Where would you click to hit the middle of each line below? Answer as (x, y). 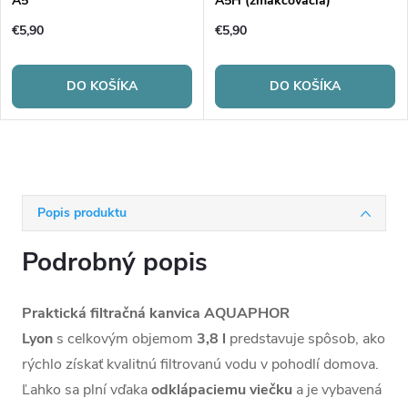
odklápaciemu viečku (222, 390)
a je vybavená (337, 390)
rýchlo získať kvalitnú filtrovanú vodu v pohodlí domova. (200, 365)
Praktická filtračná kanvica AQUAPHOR (156, 314)
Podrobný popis (115, 263)
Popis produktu (82, 213)
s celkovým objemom (123, 339)
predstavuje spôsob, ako (307, 339)
